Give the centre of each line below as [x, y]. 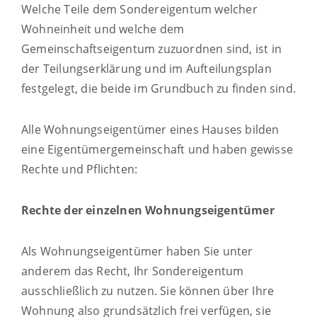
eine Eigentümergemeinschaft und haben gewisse [157, 149]
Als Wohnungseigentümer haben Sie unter [137, 251]
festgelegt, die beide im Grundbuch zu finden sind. [159, 88]
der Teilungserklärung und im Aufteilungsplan [146, 68]
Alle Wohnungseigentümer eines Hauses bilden [150, 129]
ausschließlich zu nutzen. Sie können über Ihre [148, 290]
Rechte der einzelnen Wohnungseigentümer [148, 210]
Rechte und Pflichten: [80, 169]
